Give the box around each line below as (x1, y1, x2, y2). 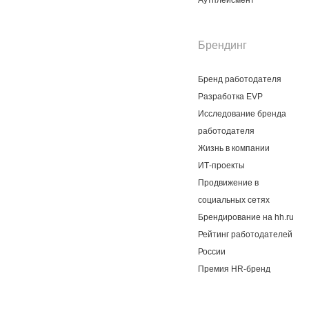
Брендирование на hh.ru (198, 212, 295, 222)
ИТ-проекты (198, 161, 246, 170)
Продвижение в (198, 178, 259, 188)
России (198, 247, 226, 257)
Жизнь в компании (198, 143, 270, 153)
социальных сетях (198, 195, 270, 205)
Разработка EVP (198, 92, 263, 101)
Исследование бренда (198, 109, 287, 119)
